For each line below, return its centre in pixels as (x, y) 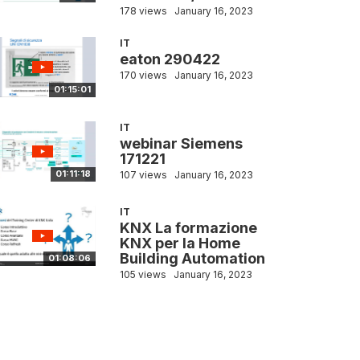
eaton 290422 (170, 59)
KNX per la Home (180, 243)
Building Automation (192, 259)
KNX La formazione (188, 228)
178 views (143, 11)
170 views (143, 76)
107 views (143, 175)
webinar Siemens (181, 144)
